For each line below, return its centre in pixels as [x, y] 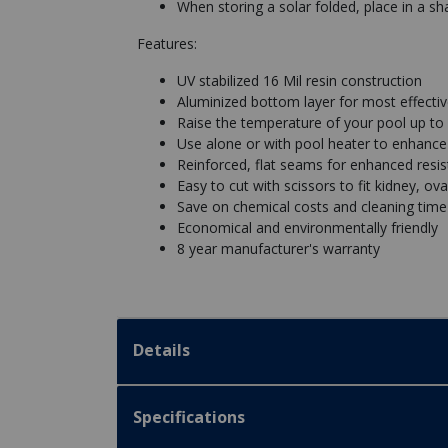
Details [161, 349]
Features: [167, 43]
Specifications [189, 416]
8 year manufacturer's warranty [278, 248]
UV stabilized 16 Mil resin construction [299, 80]
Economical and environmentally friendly [307, 227]
